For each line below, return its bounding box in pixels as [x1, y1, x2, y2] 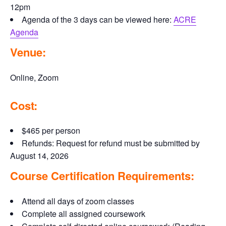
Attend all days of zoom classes [22, 195, 134, 207]
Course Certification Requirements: [10, 167, 194, 184]
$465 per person [22, 125, 80, 136]
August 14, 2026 [10, 150, 69, 161]
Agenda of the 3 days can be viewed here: [22, 14, 174, 25]
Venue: [10, 44, 46, 60]
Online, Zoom [10, 71, 59, 83]
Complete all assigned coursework [22, 207, 145, 219]
